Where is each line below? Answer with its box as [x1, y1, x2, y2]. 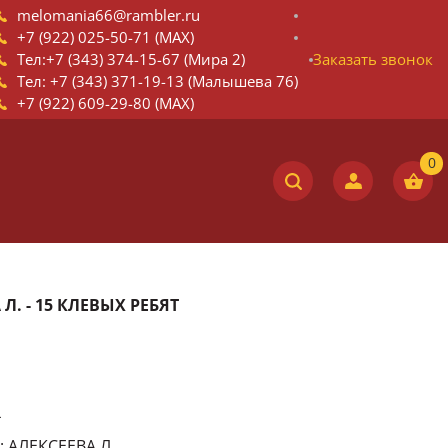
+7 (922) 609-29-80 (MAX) [17, 93, 194, 113]
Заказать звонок [313, 49, 433, 69]
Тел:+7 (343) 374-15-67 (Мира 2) [17, 49, 245, 69]
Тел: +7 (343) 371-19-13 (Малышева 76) [17, 71, 298, 91]
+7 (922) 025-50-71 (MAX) [17, 27, 194, 47]
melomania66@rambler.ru [17, 5, 200, 25]
